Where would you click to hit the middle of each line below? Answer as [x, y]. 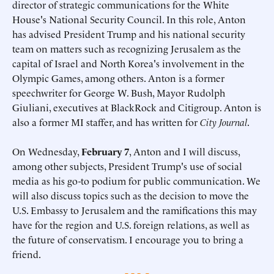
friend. [27, 254]
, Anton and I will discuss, [184, 151]
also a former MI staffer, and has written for [106, 122]
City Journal [224, 122]
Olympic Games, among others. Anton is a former [118, 78]
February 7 [105, 151]
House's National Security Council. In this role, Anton [129, 19]
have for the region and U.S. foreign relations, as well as [131, 225]
